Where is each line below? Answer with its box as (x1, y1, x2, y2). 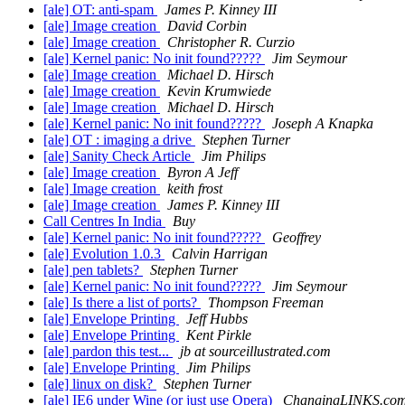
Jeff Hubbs (186, 311, 248, 327)
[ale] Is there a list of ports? (43, 295, 201, 311)
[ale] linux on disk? (43, 376, 156, 392)
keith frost (167, 181, 222, 197)
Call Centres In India (43, 213, 165, 230)
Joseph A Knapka (272, 116, 373, 132)
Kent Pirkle (186, 327, 251, 344)
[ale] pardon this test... (43, 344, 173, 360)
